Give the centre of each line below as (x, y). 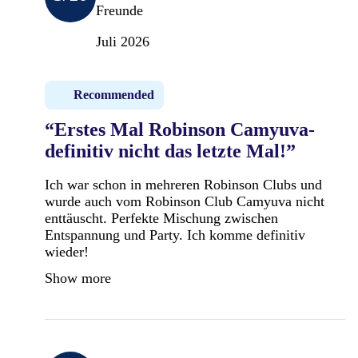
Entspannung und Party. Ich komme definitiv (175, 235)
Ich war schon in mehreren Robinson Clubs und (183, 184)
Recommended (114, 94)
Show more (78, 278)
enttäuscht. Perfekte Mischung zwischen (161, 218)
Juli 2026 (123, 41)
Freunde (119, 10)
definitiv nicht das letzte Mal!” (170, 151)
